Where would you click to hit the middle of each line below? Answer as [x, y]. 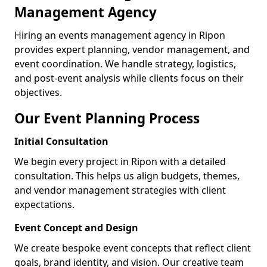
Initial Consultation [61, 141]
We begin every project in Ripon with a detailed [120, 162]
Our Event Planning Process [107, 118]
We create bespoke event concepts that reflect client [133, 248]
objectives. [38, 92]
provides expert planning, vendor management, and [132, 49]
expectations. [44, 204]
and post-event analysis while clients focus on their [129, 78]
